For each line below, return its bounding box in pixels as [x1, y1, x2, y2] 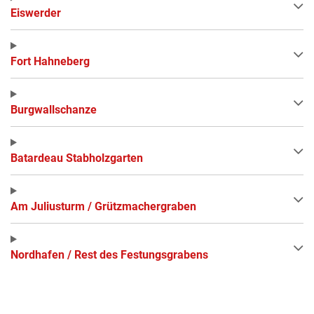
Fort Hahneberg [11, 54, 90, 68]
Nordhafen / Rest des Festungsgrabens [11, 247, 208, 261]
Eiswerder [11, 6, 61, 20]
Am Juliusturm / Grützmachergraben [11, 199, 196, 213]
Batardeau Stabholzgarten [11, 151, 143, 165]
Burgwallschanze [11, 102, 97, 116]
